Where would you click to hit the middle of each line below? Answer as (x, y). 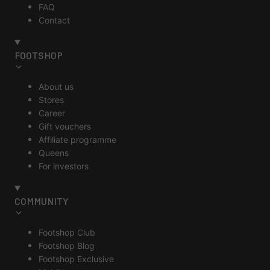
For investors (64, 166)
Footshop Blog (67, 245)
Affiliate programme (77, 139)
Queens (54, 152)
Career (52, 113)
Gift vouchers (65, 126)
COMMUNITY (41, 201)
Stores (51, 99)
